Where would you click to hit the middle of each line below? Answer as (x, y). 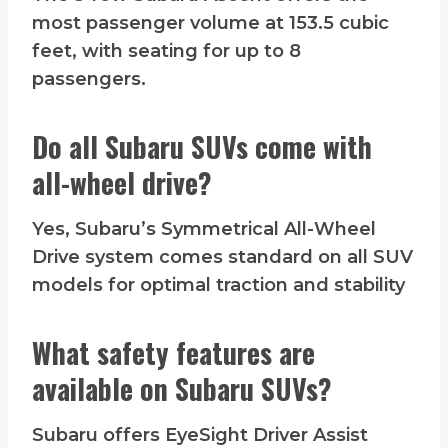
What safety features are (173, 353)
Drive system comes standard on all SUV (222, 257)
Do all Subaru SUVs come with (202, 147)
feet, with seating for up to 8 (166, 51)
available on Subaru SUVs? (182, 389)
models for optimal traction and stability (218, 285)
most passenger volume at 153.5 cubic (210, 23)
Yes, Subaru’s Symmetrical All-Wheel (204, 229)
